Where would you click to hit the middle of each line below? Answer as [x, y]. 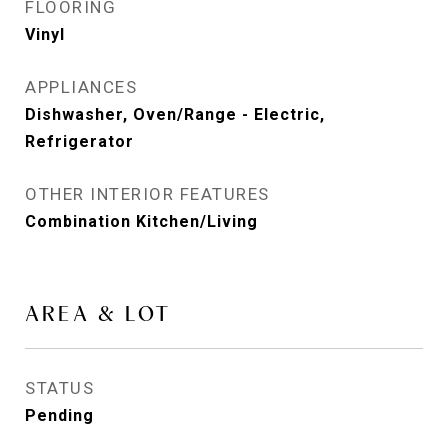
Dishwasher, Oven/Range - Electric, [175, 114]
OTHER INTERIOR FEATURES [147, 194]
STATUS [59, 388]
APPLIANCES [81, 87]
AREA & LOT [98, 313]
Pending [59, 415]
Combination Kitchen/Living [141, 221]
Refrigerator [79, 141]
